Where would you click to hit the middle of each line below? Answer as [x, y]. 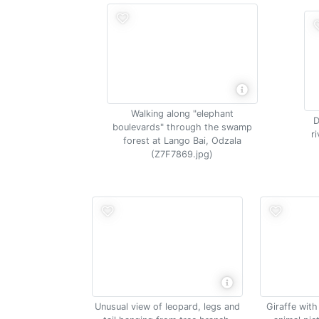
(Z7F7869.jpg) [182, 154]
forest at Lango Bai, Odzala [182, 141]
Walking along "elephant [182, 114]
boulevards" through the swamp [182, 127]
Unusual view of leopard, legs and [168, 307]
